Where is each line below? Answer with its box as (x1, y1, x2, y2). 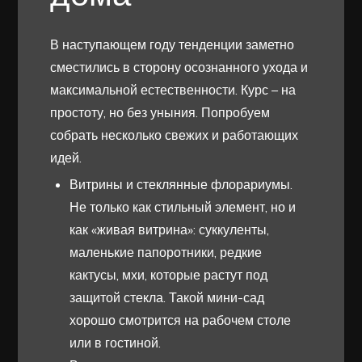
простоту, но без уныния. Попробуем (50, 104, 271, 121)
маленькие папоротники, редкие (69, 244, 263, 261)
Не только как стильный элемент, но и (69, 199, 297, 216)
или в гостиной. (69, 335, 162, 351)
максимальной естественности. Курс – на (50, 82, 297, 99)
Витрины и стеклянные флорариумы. (69, 176, 293, 193)
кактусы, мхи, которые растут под (69, 267, 268, 284)
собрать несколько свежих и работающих (50, 127, 299, 144)
